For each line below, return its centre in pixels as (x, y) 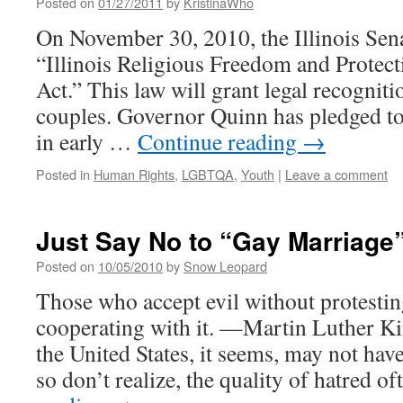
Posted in (63, 174)
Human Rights (134, 174)
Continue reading (220, 141)
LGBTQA (208, 174)
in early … (87, 141)
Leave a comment (336, 174)
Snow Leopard (225, 266)
